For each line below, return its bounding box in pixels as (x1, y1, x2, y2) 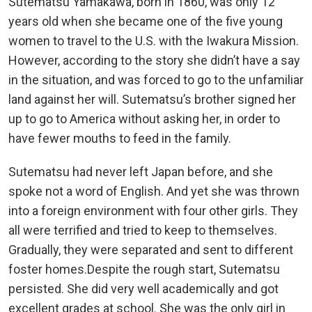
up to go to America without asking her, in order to (8, 111, 280, 126)
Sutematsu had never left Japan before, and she (8, 164, 273, 179)
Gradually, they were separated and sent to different (8, 242, 293, 257)
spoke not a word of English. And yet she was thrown (8, 183, 299, 198)
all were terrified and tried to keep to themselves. (8, 222, 277, 237)
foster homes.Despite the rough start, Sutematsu (8, 261, 280, 276)
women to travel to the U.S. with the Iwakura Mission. (8, 33, 299, 48)
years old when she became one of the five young (8, 13, 283, 29)
